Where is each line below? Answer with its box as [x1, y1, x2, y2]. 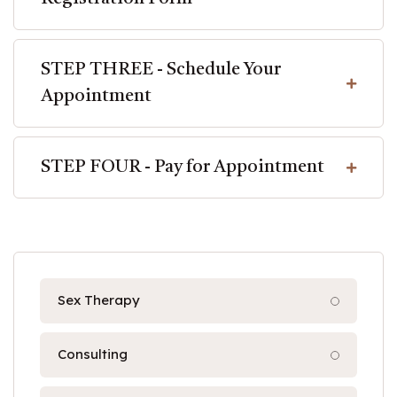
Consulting [58, 346, 128, 362]
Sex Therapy [58, 292, 140, 308]
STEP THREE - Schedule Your [41, 61, 281, 79]
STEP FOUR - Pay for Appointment [41, 159, 324, 176]
